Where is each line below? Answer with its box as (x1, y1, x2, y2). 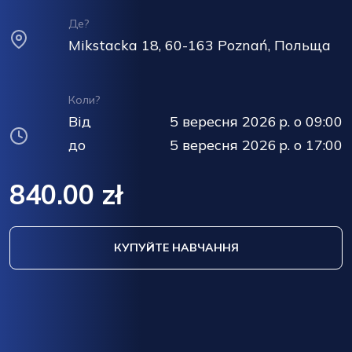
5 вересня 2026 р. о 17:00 (169, 135, 343, 154)
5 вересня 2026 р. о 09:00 (169, 112, 343, 130)
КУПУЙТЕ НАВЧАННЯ (113, 240, 239, 255)
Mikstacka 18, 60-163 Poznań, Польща (68, 35, 331, 54)
